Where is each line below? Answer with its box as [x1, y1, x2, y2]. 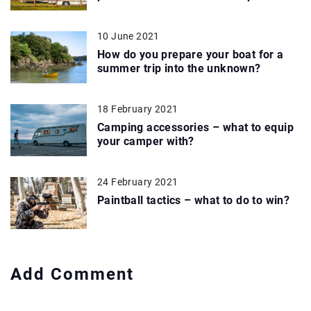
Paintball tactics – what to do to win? [97, 193, 290, 207]
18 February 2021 [97, 103, 178, 115]
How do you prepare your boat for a [97, 47, 284, 61]
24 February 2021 [97, 176, 178, 187]
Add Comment [10, 264, 134, 284]
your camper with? [97, 134, 194, 148]
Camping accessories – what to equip [97, 120, 294, 134]
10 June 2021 [97, 30, 160, 42]
